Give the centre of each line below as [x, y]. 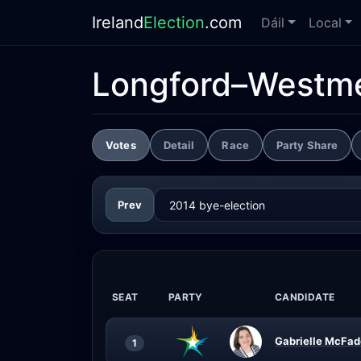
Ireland [118, 23]
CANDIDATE [305, 297]
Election [174, 23]
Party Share [307, 145]
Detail [179, 145]
